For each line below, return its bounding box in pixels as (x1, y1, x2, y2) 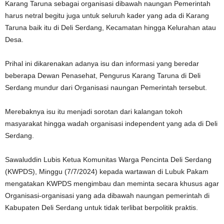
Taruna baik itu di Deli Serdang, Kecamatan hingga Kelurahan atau (5, 23, 216, 32)
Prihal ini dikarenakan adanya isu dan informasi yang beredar (5, 59, 199, 68)
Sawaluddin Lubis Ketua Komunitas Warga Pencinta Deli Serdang (5, 155, 211, 164)
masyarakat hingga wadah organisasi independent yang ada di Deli (5, 119, 217, 128)
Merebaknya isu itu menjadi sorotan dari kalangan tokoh (5, 107, 182, 116)
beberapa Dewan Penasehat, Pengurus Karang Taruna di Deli (5, 71, 200, 80)
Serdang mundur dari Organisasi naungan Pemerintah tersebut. (5, 83, 207, 92)
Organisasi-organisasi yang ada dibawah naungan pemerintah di (5, 191, 209, 200)
